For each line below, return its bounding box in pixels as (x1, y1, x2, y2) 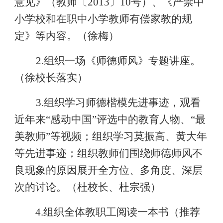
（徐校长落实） (14, 72, 88, 84)
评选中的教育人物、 (96, 113, 191, 125)
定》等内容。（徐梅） (14, 30, 119, 42)
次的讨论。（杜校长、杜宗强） (14, 181, 161, 193)
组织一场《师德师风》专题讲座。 (43, 55, 201, 67)
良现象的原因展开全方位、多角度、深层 (14, 164, 203, 176)
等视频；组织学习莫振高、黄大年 (50, 130, 207, 142)
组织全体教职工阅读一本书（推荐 (43, 206, 201, 218)
